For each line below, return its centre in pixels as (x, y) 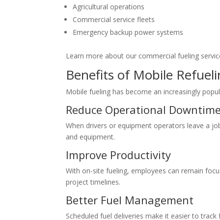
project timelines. (93, 182)
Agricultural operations (109, 7)
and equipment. (91, 137)
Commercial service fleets (114, 20)
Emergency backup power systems (128, 32)
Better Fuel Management (130, 200)
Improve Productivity (119, 155)
